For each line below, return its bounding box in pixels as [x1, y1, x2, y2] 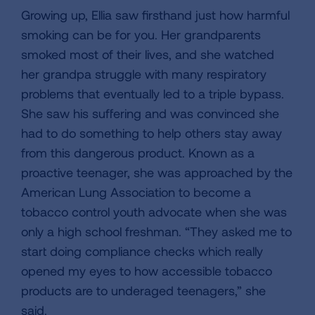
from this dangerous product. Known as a [21, 145, 255, 160]
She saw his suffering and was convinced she [21, 105, 279, 121]
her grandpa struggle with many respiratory [21, 66, 266, 82]
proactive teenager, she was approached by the [21, 165, 292, 180]
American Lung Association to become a [21, 184, 251, 200]
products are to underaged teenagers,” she [21, 283, 266, 298]
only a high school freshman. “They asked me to [21, 224, 292, 239]
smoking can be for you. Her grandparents [21, 27, 261, 42]
